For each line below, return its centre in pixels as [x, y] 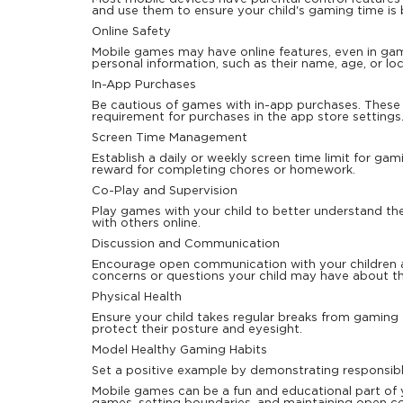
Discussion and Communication [186, 244]
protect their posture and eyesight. [197, 330]
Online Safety [131, 32]
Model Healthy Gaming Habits [179, 350]
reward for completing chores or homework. [224, 170]
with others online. [146, 224]
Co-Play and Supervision [165, 191]
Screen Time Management [170, 138]
